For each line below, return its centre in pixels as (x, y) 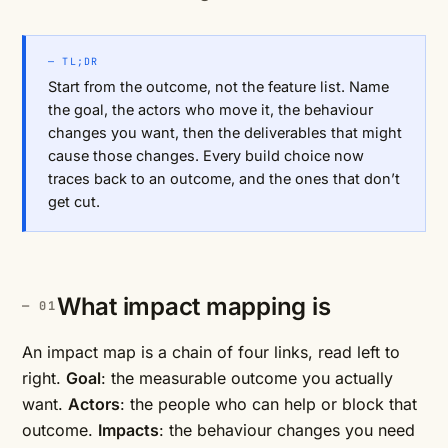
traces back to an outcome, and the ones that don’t (224, 178)
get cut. (74, 201)
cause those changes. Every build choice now (206, 155)
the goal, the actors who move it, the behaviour (210, 109)
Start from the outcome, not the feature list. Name (218, 86)
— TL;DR (73, 61)
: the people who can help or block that (268, 404)
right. (44, 378)
